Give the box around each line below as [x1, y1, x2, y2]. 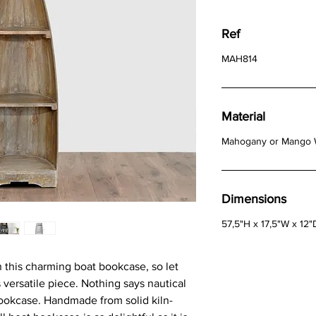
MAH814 [221, 53, 257, 65]
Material [221, 109, 265, 124]
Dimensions [221, 192, 286, 207]
